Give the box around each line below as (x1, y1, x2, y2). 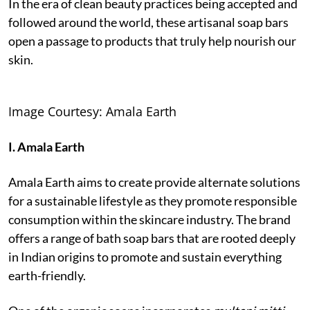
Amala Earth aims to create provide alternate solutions (8, 174, 300, 190)
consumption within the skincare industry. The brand (8, 211, 291, 227)
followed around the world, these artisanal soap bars (8, 14, 289, 30)
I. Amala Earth (8, 138, 84, 154)
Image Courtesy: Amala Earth (8, 102, 176, 120)
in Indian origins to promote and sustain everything (8, 248, 282, 264)
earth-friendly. (8, 267, 86, 283)
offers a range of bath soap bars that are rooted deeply (8, 230, 295, 246)
